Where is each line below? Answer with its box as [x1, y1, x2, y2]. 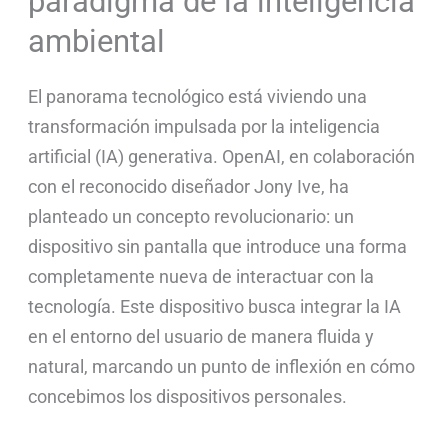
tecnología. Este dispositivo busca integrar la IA [28, 296, 402, 318]
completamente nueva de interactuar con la [28, 266, 375, 288]
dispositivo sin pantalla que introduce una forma [28, 236, 408, 258]
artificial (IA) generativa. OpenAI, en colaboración [28, 146, 416, 168]
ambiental [28, 23, 166, 61]
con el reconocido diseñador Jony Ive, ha [28, 176, 350, 198]
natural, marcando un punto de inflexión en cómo [28, 356, 416, 378]
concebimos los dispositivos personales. [28, 386, 348, 408]
